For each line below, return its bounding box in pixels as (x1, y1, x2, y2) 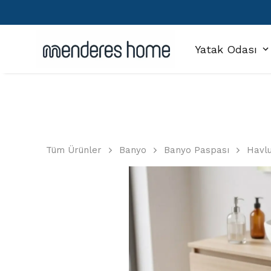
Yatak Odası (195, 42, 257, 56)
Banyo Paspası (164, 145, 229, 155)
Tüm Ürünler (46, 145, 102, 155)
